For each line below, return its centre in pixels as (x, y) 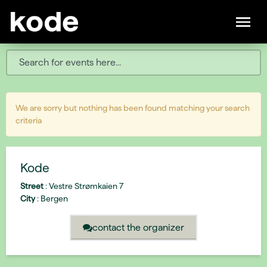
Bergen (53, 198)
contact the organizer (164, 227)
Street (32, 186)
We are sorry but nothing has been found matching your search (133, 108)
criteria (29, 120)
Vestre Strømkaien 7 (85, 186)
